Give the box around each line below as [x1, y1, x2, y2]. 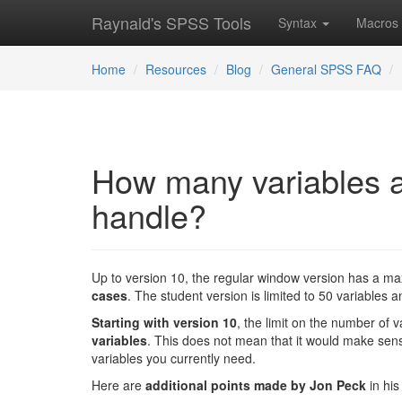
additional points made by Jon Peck [145, 376, 366, 394]
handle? [92, 192, 206, 238]
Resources [145, 60, 206, 78]
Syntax [278, 13, 320, 31]
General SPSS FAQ [271, 60, 381, 78]
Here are [92, 376, 145, 394]
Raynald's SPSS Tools [92, 11, 251, 34]
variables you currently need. [92, 349, 259, 367]
